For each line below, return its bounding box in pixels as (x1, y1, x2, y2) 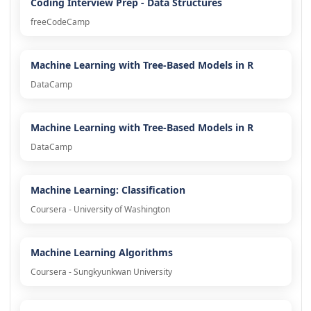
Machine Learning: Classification (30, 183, 185, 197)
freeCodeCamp (30, 16, 90, 28)
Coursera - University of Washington (30, 203, 170, 216)
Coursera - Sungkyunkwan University (30, 266, 172, 278)
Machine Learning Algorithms (30, 246, 173, 260)
